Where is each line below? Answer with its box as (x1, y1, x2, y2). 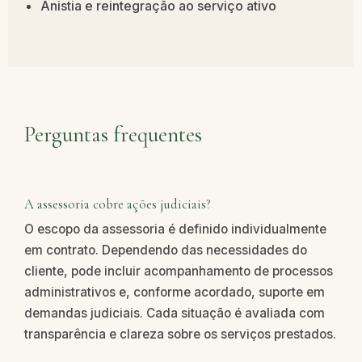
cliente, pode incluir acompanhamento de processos (24, 263, 333, 280)
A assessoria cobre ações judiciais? (24, 196, 211, 213)
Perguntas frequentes (24, 121, 202, 149)
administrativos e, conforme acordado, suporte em (24, 284, 325, 301)
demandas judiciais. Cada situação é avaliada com (24, 305, 325, 322)
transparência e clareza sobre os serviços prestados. (24, 326, 336, 343)
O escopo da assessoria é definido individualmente (24, 221, 326, 238)
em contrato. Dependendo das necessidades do (24, 242, 307, 259)
